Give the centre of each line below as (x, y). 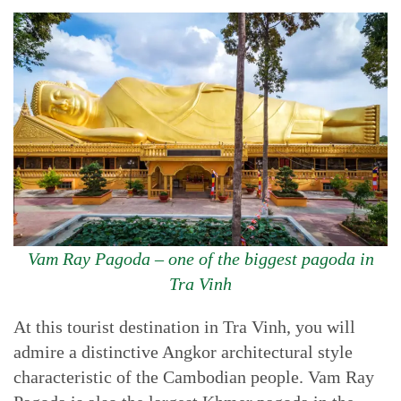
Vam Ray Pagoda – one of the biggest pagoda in (200, 259)
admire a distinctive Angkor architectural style (183, 352)
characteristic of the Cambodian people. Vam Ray (194, 377)
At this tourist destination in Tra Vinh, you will (184, 327)
